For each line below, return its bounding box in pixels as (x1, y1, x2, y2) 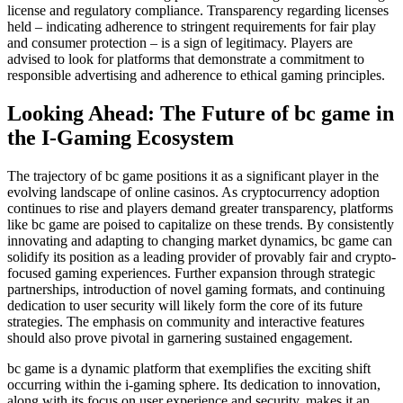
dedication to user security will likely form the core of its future (7, 297, 363, 313)
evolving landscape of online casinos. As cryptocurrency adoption (7, 184, 380, 200)
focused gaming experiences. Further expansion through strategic (7, 264, 375, 281)
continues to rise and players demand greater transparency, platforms (7, 200, 393, 216)
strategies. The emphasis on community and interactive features (7, 313, 364, 329)
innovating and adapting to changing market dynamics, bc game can (7, 232, 392, 248)
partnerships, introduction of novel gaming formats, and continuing (7, 281, 385, 297)
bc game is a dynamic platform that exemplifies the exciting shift (7, 360, 371, 376)
